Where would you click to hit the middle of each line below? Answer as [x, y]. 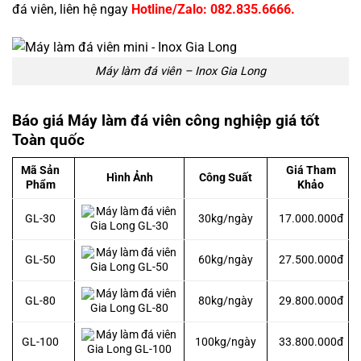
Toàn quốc [48, 139]
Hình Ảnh [129, 178]
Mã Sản [41, 171]
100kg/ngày [226, 342]
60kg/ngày [226, 260]
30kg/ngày [226, 219]
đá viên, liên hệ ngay [72, 10]
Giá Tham [311, 171]
